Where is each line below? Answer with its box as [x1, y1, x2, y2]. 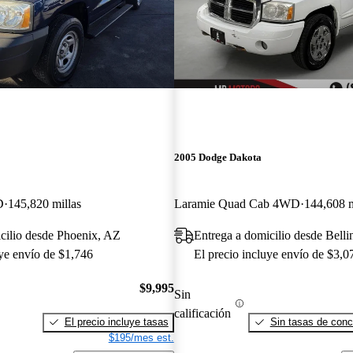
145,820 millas [8, 197, 81, 211]
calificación [173, 306, 231, 320]
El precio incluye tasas [64, 315, 169, 328]
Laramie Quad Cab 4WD [173, 197, 300, 211]
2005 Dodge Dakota [173, 151, 262, 164]
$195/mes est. [108, 331, 174, 344]
